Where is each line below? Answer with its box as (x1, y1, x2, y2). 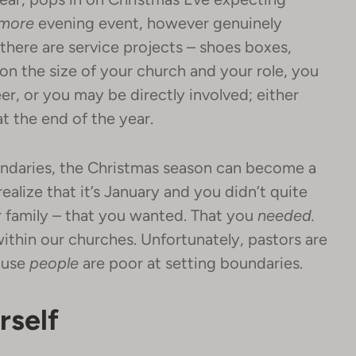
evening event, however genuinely (34, 14, 282, 32)
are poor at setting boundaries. (79, 254, 303, 272)
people (29, 254, 79, 272)
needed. (257, 207, 315, 224)
